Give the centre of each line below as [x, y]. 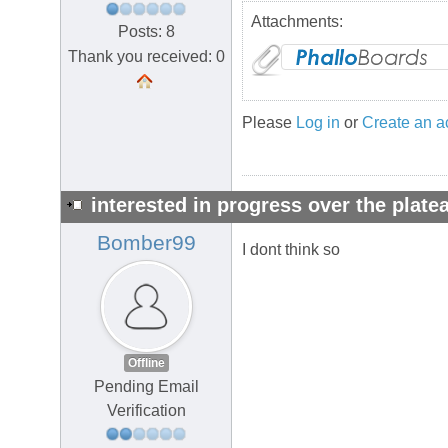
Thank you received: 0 [146, 56]
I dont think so [291, 250]
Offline [146, 363]
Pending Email [146, 387]
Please [269, 123]
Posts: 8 [146, 31]
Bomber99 [146, 243]
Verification [146, 411]
